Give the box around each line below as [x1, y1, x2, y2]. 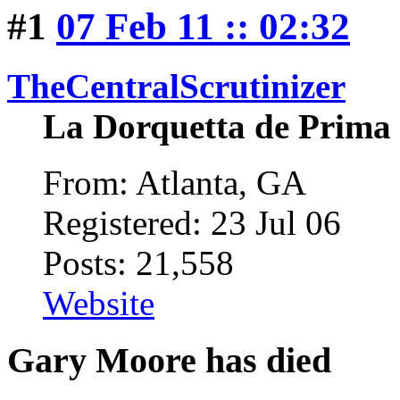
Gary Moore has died [7, 340, 331, 381]
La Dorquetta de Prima [43, 106, 391, 146]
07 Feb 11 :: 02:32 [56, 4, 350, 47]
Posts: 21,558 [43, 243, 234, 282]
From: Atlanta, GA [43, 162, 306, 202]
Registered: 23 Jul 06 [43, 203, 341, 242]
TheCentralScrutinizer [7, 66, 346, 105]
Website [43, 283, 154, 322]
